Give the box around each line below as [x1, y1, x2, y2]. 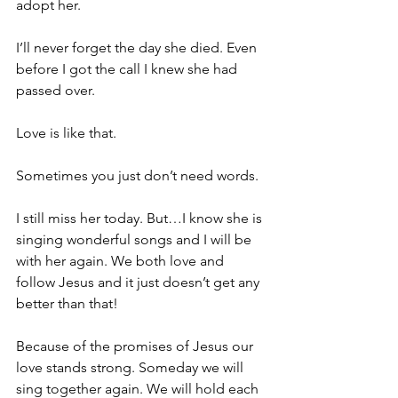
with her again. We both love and [16, 252, 227, 269]
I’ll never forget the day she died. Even [16, 39, 260, 56]
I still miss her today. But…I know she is [16, 210, 266, 227]
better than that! [16, 295, 118, 312]
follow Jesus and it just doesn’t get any [16, 274, 263, 291]
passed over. [16, 82, 95, 99]
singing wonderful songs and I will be [16, 231, 255, 248]
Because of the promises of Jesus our [16, 338, 257, 354]
